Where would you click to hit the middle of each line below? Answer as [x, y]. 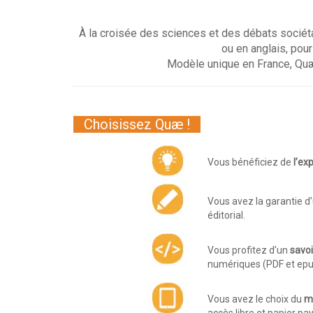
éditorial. [226, 215]
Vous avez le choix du [256, 299]
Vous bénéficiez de [250, 162]
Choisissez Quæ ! [137, 124]
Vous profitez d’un [249, 250]
